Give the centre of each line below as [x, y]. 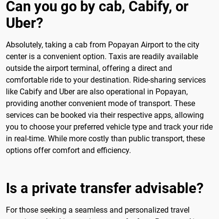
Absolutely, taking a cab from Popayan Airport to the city [103, 44]
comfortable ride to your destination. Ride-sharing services [106, 80]
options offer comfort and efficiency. [68, 150]
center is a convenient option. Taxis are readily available [102, 56]
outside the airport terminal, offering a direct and [89, 68]
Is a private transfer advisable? [105, 188]
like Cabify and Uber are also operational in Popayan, [97, 91]
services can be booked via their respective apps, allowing [105, 115]
